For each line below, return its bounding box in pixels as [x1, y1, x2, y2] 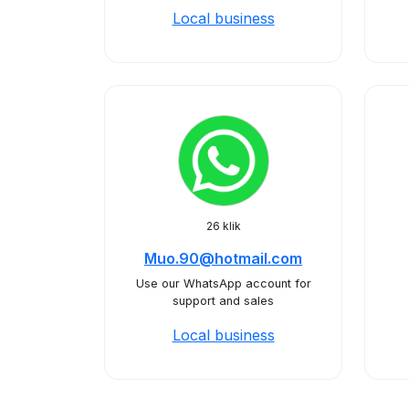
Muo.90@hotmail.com [144, 249, 302, 267]
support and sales [173, 294, 274, 308]
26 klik [205, 219, 241, 233]
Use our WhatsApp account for [135, 277, 311, 290]
